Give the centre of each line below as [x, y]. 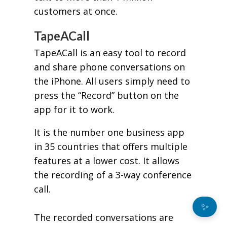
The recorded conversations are [103, 218]
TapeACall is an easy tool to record [110, 52]
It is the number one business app [109, 133]
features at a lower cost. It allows [106, 161]
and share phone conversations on [109, 67]
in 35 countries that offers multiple [110, 147]
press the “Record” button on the [106, 95]
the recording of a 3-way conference [112, 175]
